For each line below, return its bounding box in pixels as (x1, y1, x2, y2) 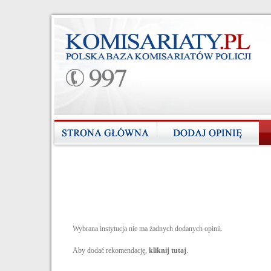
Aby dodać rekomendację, (73, 246, 149, 255)
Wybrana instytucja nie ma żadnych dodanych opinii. (73, 224, 223, 233)
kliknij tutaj (149, 246, 186, 255)
